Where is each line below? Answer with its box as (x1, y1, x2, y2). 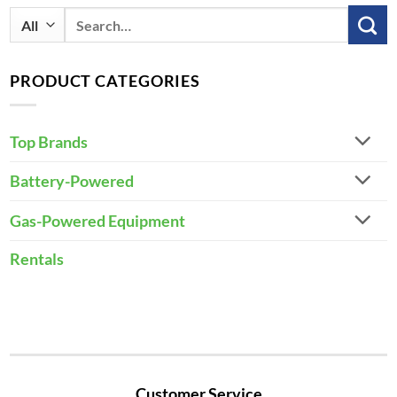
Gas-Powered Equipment (10, 211, 185, 231)
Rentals (10, 248, 64, 269)
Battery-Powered (10, 171, 134, 191)
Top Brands (10, 131, 88, 152)
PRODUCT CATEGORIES (10, 71, 201, 91)
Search (64, 9, 109, 27)
